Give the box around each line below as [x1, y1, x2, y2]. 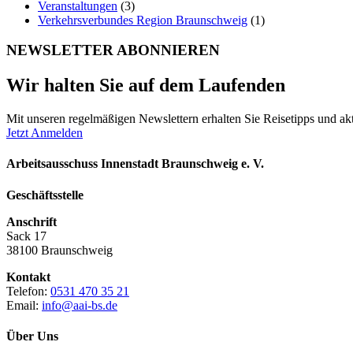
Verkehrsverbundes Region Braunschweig [38, 13, 247, 27]
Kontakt [6, 269, 50, 284]
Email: [6, 298, 42, 312]
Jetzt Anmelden [6, 126, 83, 140]
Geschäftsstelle [6, 188, 84, 202]
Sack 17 [6, 229, 46, 243]
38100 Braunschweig [6, 243, 113, 257]
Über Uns [6, 329, 58, 343]
